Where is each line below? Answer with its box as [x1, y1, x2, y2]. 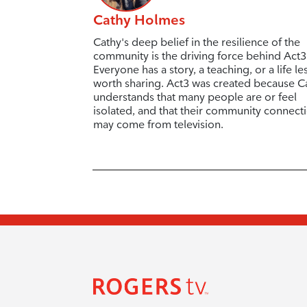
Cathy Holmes [93, 11, 185, 28]
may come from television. [93, 117, 223, 131]
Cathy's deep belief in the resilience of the [93, 35, 300, 49]
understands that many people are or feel [93, 90, 297, 103]
